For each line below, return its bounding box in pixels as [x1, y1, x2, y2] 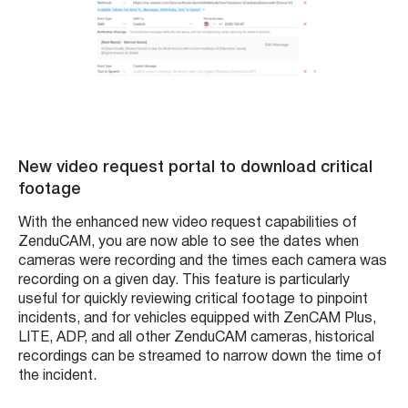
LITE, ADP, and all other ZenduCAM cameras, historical [18, 331, 374, 344]
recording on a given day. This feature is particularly [18, 274, 350, 287]
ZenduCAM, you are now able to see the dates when [18, 236, 359, 249]
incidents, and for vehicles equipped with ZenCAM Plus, [18, 312, 376, 325]
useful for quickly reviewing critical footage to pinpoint [18, 293, 368, 306]
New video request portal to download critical [18, 160, 372, 175]
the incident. [18, 370, 97, 382]
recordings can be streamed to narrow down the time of [18, 351, 382, 363]
